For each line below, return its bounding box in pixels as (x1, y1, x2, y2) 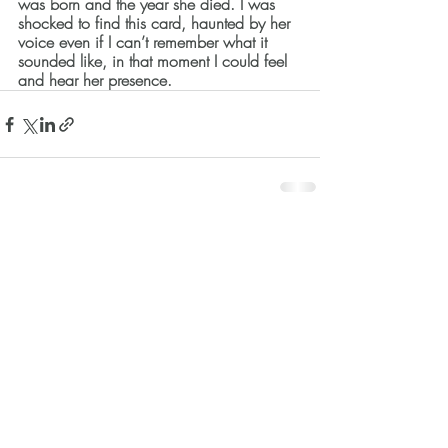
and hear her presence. (18, 69, 182, 92)
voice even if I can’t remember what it (18, 31, 272, 54)
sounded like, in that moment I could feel (18, 50, 292, 73)
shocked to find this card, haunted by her (18, 12, 295, 35)
